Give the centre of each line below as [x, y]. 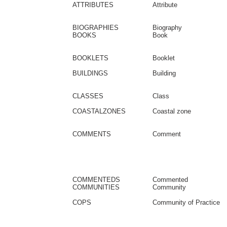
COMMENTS [92, 134]
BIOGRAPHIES [96, 28]
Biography [167, 28]
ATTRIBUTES [93, 5]
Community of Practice [186, 202]
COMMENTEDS [96, 180]
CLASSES [88, 96]
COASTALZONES [99, 111]
